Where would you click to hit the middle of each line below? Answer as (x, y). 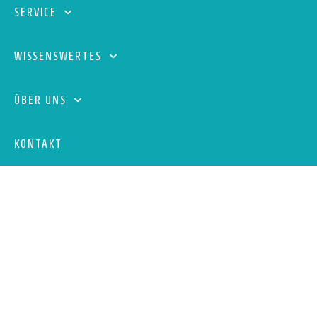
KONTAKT (38, 144)
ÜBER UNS (40, 100)
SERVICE (35, 12)
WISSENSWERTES (58, 56)
